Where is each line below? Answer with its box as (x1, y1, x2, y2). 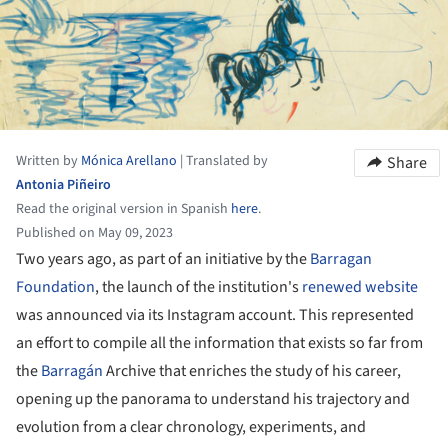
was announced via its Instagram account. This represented (16, 304, 414, 327)
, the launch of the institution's (95, 276, 302, 299)
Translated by (186, 151, 268, 172)
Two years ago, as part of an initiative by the (16, 248, 310, 271)
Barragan (310, 248, 372, 271)
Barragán (41, 360, 103, 383)
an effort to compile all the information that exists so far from (16, 332, 423, 355)
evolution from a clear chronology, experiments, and (16, 416, 366, 439)
